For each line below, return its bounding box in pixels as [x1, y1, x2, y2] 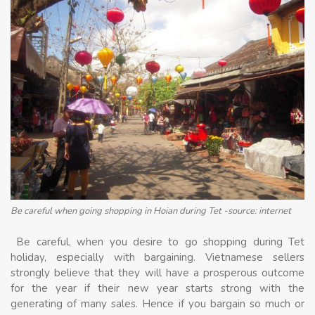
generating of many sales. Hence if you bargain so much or [11, 297, 304, 311]
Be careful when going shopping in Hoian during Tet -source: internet [11, 204, 291, 217]
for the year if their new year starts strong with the [11, 281, 304, 296]
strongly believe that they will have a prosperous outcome [11, 266, 304, 281]
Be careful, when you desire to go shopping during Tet [11, 235, 304, 250]
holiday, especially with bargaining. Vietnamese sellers [11, 250, 304, 265]
